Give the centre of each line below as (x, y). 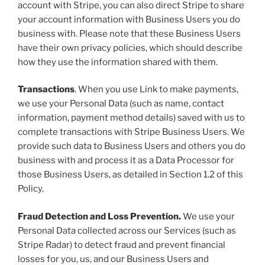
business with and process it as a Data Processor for (126, 161)
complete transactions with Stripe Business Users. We (131, 132)
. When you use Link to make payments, (156, 90)
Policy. (31, 189)
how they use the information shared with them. (118, 62)
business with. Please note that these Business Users (129, 33)
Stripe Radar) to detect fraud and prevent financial (122, 245)
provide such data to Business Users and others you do (132, 146)
